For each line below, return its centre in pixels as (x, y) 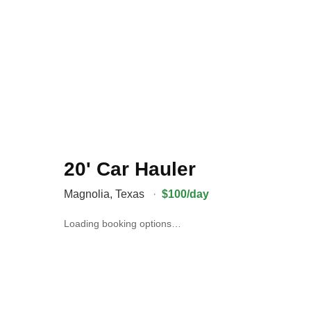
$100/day (185, 194)
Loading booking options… (123, 224)
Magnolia (87, 194)
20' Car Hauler (130, 169)
